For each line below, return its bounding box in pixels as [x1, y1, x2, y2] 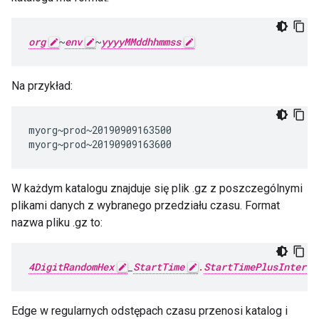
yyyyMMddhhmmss [101, 35, 181, 48]
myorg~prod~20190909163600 [28, 137, 172, 151]
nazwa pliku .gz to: [11, 216, 103, 229]
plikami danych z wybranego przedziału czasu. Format [11, 199, 280, 212]
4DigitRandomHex [28, 260, 114, 273]
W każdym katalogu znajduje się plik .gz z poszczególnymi [11, 182, 303, 195]
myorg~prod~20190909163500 [28, 123, 172, 137]
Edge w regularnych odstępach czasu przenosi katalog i [11, 304, 288, 318]
